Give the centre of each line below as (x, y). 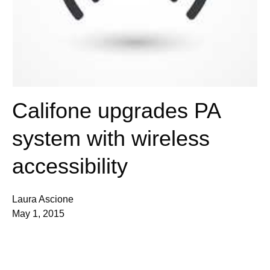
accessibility (70, 166)
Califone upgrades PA (116, 111)
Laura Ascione (43, 199)
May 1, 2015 (38, 214)
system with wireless (111, 138)
